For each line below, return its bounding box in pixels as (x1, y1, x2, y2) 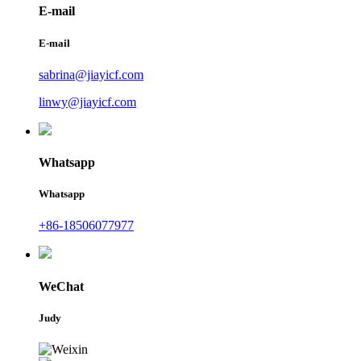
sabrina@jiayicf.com (39, 67, 143, 81)
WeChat (39, 279, 84, 293)
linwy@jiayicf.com (39, 94, 136, 109)
